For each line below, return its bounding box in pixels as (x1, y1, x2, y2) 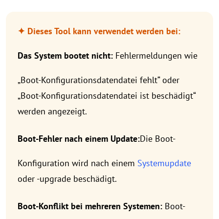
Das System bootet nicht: (18, 49, 113, 61)
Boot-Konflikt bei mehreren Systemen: (18, 200, 162, 212)
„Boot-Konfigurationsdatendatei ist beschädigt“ (18, 89, 196, 101)
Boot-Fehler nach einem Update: (18, 132, 140, 144)
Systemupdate (137, 157, 191, 169)
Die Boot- (140, 132, 175, 144)
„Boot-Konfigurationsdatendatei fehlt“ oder (18, 74, 179, 86)
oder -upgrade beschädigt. (18, 173, 117, 184)
